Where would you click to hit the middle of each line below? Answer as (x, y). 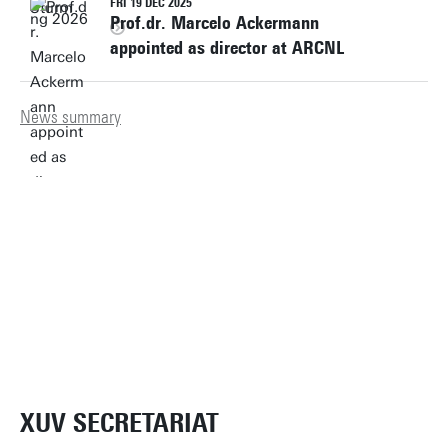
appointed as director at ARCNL (227, 48)
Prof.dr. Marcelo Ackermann (214, 23)
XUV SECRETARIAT (119, 423)
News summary (70, 117)
